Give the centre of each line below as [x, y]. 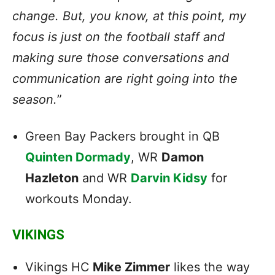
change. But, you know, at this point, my [129, 16]
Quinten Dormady [78, 157]
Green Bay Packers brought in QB [122, 136]
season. [35, 99]
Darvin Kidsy [169, 178]
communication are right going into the [125, 78]
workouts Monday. [80, 199]
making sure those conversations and [121, 57]
